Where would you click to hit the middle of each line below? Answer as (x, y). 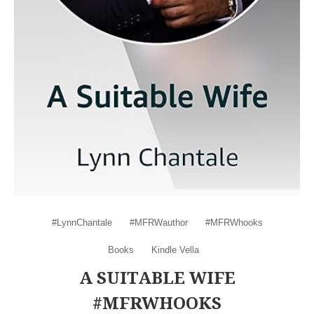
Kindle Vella (175, 250)
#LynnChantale (82, 222)
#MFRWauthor (158, 222)
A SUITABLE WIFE (157, 277)
